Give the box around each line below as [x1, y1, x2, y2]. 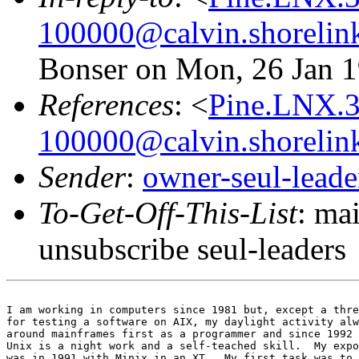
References [38, 87, 174, 122]
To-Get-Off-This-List [38, 195, 297, 230]
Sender [38, 159, 126, 194]
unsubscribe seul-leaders [38, 231, 346, 266]
